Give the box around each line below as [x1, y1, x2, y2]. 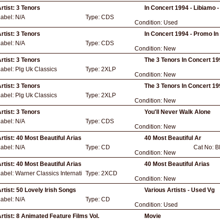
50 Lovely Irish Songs [16, 187, 76, 193]
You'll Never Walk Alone [144, 109, 211, 115]
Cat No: [193, 144, 215, 151]
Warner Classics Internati [15, 170, 82, 177]
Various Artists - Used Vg [144, 187, 215, 193]
